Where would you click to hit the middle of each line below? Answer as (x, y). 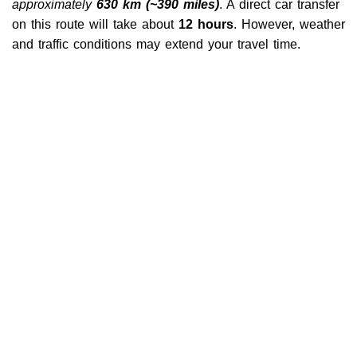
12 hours (206, 24)
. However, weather (289, 24)
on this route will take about (95, 24)
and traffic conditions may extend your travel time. (156, 44)
